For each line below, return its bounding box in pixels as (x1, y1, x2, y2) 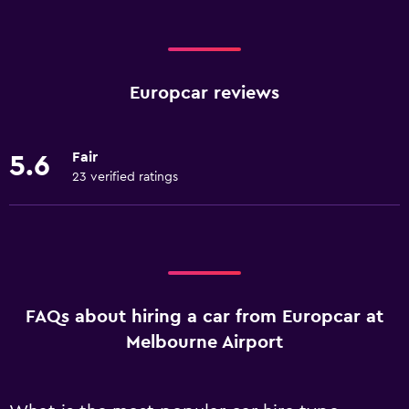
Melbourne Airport (126, 333, 283, 351)
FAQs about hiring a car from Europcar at (26, 308, 383, 326)
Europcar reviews (130, 84, 279, 102)
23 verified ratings (72, 171, 178, 184)
